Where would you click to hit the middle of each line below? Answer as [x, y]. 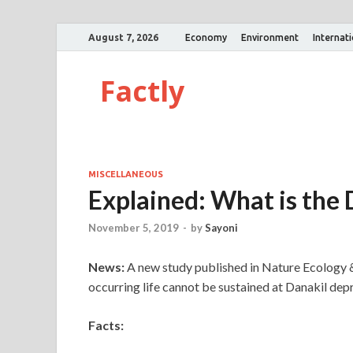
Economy [206, 37]
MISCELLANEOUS [126, 174]
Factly [142, 91]
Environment [270, 37]
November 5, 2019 [134, 228]
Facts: [106, 325]
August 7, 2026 [123, 37]
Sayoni [221, 228]
